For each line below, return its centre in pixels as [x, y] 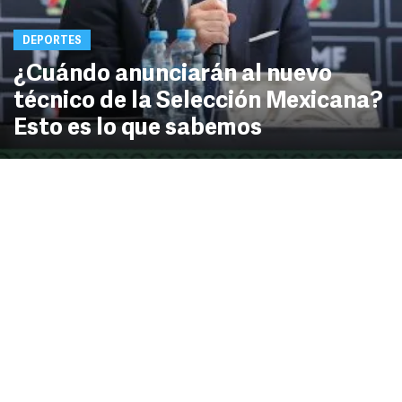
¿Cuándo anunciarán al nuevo [173, 75]
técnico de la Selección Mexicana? [198, 102]
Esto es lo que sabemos [138, 129]
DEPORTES [52, 41]
